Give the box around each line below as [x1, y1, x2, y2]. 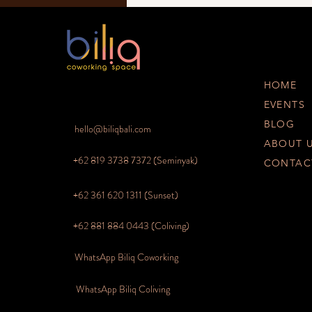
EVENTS [263, 98, 305, 111]
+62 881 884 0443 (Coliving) [72, 219, 189, 233]
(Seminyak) [150, 153, 198, 167]
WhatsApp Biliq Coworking [74, 250, 178, 264]
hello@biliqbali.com [74, 122, 151, 136]
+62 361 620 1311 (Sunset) [72, 188, 178, 202]
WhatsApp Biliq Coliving [75, 282, 170, 296]
